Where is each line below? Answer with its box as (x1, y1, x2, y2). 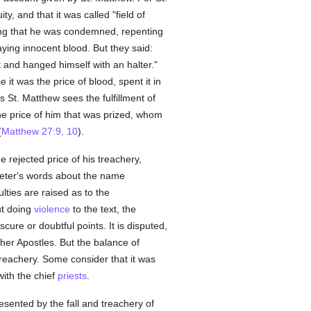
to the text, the (69, 203, 136, 215)
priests (57, 270, 87, 281)
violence (33, 203, 70, 215)
